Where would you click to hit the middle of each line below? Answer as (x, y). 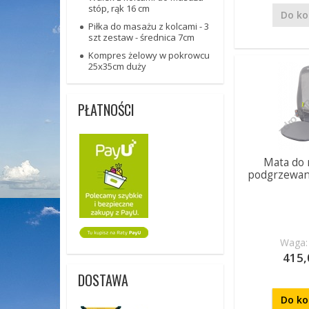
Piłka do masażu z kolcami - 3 (149, 26)
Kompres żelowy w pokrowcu (149, 55)
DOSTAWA (103, 280)
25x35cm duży (117, 66)
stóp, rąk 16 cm (119, 8)
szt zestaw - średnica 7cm (141, 37)
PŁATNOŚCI (106, 110)
